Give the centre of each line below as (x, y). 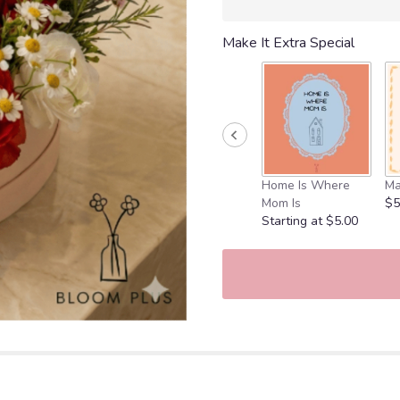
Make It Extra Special (288, 43)
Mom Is (281, 203)
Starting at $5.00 (310, 221)
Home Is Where (306, 185)
